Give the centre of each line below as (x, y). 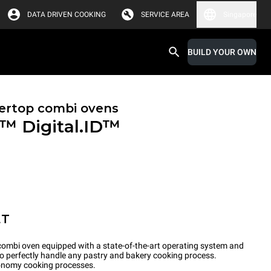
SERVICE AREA (165, 15)
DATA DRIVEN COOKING (67, 15)
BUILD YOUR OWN (222, 52)
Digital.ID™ (71, 126)
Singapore (240, 15)
